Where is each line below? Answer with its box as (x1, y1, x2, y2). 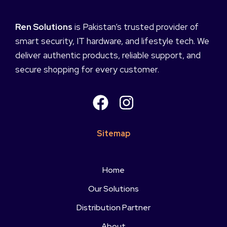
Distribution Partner (77, 202, 150, 213)
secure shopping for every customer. (15, 64, 159, 75)
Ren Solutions (15, 21, 72, 33)
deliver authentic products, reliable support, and (15, 50, 201, 61)
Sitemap (97, 128, 130, 139)
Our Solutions (88, 183, 139, 195)
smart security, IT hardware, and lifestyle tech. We (15, 35, 209, 47)
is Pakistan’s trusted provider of (72, 21, 199, 33)
